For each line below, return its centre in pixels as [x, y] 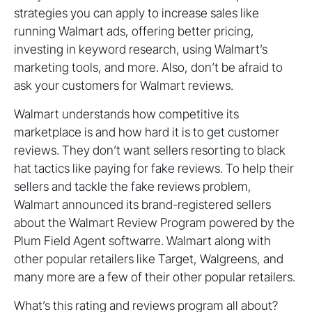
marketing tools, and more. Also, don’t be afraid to [148, 68]
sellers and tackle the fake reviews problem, [133, 187]
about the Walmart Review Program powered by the [154, 223]
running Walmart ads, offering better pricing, [134, 31]
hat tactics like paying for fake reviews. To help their [154, 169]
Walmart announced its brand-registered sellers [142, 205]
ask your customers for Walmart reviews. [124, 86]
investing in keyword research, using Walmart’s [141, 49]
